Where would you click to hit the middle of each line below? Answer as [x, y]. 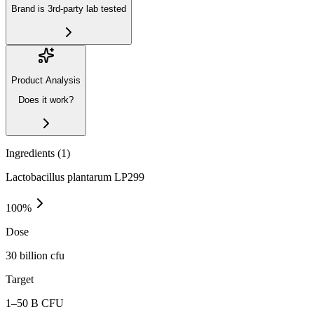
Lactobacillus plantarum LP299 [75, 177]
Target [20, 279]
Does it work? [46, 100]
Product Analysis [46, 80]
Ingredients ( [33, 153]
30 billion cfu [35, 255]
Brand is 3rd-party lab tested [69, 9]
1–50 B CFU [35, 303]
